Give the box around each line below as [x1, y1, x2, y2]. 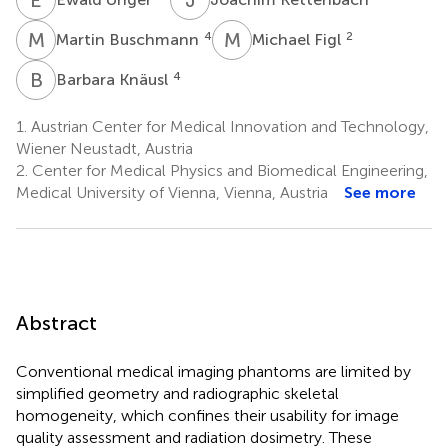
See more [344, 182, 416, 202]
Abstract [16, 310, 97, 335]
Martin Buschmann [56, 29, 203, 49]
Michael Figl [252, 29, 345, 49]
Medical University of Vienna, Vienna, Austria [16, 182, 328, 202]
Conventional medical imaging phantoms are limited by [16, 361, 411, 381]
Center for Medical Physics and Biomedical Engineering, [28, 160, 428, 180]
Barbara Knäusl [56, 69, 172, 89]
